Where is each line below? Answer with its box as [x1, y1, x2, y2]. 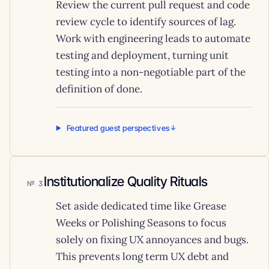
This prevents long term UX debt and [56, 250, 229, 263]
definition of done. [56, 82, 142, 95]
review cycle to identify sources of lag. [56, 15, 236, 28]
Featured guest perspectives [66, 123, 170, 133]
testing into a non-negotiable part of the [56, 65, 246, 79]
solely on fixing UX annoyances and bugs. [56, 233, 249, 246]
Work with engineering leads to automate [56, 32, 250, 45]
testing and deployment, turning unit [56, 49, 229, 62]
